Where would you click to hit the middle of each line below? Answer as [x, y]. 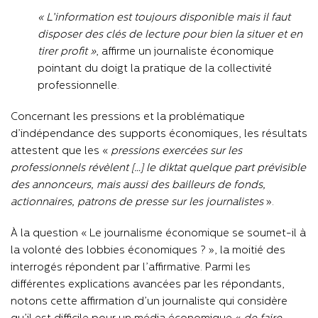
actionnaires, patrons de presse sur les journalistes [137, 202]
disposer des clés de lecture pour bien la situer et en [170, 35]
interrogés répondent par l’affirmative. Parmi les [131, 268]
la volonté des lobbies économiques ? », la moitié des [148, 251]
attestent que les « [61, 151]
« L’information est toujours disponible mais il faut [164, 18]
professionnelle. [78, 86]
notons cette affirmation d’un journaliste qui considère [149, 302]
